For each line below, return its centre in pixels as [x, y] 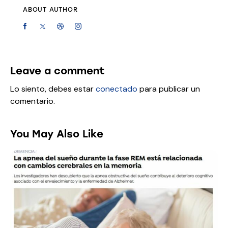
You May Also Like [57, 134]
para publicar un [169, 89]
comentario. [33, 101]
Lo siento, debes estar [53, 89]
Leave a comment [58, 70]
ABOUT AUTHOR [50, 10]
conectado [117, 89]
